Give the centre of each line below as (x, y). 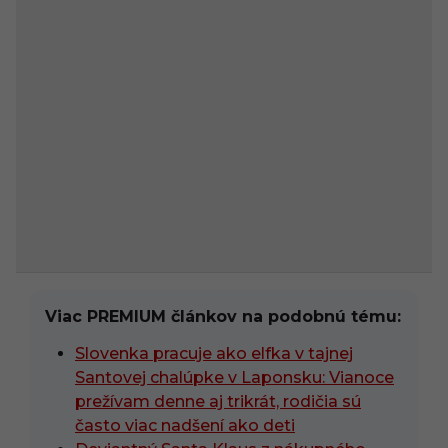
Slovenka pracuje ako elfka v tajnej (214, 354)
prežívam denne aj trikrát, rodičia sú (218, 402)
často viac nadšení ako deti (185, 426)
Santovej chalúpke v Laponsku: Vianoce (234, 378)
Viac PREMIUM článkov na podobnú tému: (223, 317)
